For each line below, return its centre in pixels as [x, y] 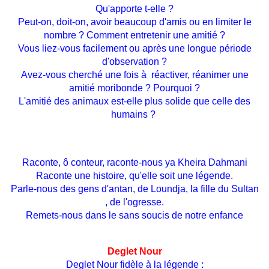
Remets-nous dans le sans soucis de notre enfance [134, 216]
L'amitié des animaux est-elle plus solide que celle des [134, 101]
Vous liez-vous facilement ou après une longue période [134, 49]
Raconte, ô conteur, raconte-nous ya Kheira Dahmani [134, 163]
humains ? [134, 115]
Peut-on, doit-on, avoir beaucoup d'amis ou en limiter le [134, 22]
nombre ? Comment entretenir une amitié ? [134, 35]
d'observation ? [134, 62]
